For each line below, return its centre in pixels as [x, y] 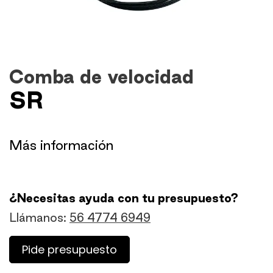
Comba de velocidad [104, 76]
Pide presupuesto [69, 250]
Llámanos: [39, 218]
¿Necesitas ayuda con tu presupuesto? [124, 198]
